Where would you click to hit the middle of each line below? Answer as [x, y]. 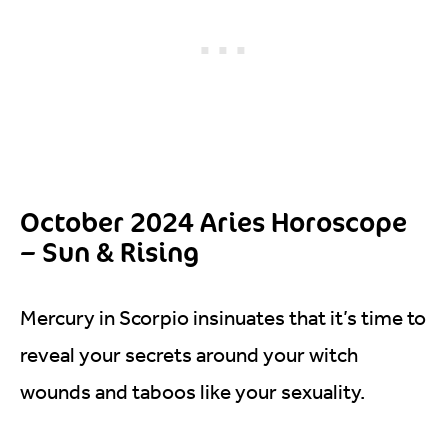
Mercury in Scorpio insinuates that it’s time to [223, 317]
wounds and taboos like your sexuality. [192, 391]
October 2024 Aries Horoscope [213, 221]
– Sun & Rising [109, 251]
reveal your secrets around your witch [189, 354]
